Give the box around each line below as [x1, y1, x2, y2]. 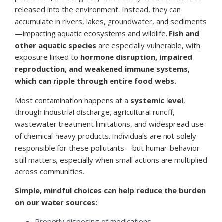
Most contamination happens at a [15, 95, 130, 105]
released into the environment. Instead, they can [15, 4, 181, 15]
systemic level [130, 95, 183, 105]
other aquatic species [15, 40, 96, 51]
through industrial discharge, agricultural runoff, [15, 107, 175, 117]
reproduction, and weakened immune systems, [15, 64, 190, 74]
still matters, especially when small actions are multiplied [15, 154, 207, 165]
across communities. [15, 166, 84, 176]
